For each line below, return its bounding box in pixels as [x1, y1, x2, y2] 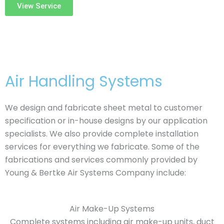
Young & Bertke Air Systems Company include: [5, 167, 186, 179]
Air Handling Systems [5, 71, 162, 92]
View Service [17, 1, 61, 11]
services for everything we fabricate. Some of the [5, 141, 199, 153]
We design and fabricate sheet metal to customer [5, 102, 202, 114]
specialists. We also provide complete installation [5, 128, 198, 140]
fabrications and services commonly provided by [5, 154, 197, 166]
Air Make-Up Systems [69, 203, 154, 215]
